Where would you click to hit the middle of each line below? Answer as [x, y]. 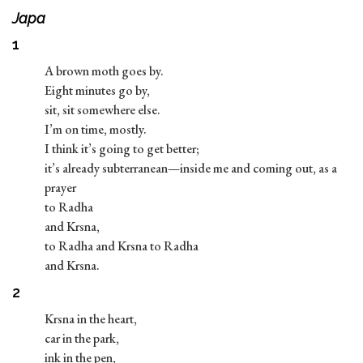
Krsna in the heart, [91, 319]
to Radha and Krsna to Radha [122, 246]
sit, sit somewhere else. [102, 110]
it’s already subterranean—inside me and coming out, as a [191, 169]
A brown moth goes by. [104, 71]
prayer [60, 188]
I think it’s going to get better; [122, 149]
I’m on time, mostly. [96, 130]
